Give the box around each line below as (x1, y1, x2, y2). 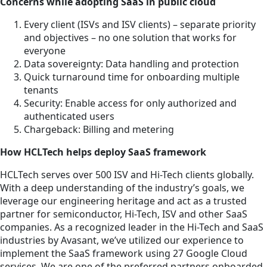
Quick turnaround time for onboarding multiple (24, 70, 240, 84)
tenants (24, 83, 58, 97)
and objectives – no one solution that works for (24, 31, 237, 45)
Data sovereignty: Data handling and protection (24, 57, 239, 71)
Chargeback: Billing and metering (24, 123, 174, 136)
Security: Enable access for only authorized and (24, 97, 237, 110)
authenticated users (24, 110, 114, 123)
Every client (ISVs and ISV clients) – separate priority (24, 18, 256, 32)
